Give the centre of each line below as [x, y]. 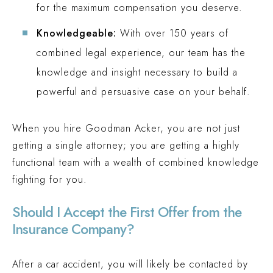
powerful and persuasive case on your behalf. [144, 92]
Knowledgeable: [76, 33]
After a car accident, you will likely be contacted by [130, 264]
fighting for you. [50, 179]
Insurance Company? [73, 229]
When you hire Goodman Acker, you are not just [126, 128]
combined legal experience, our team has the [141, 53]
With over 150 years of [172, 33]
